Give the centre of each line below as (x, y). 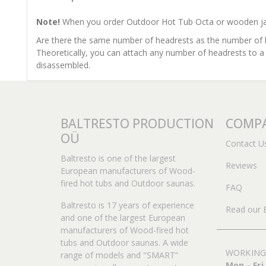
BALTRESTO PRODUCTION (137, 124)
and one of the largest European (123, 218)
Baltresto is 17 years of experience (127, 205)
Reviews (241, 166)
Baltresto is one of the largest (118, 159)
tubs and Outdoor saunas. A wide (124, 243)
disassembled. (63, 65)
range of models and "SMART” (119, 255)
